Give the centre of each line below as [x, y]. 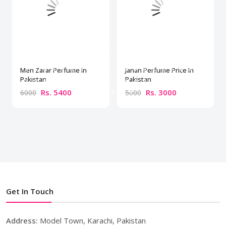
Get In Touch [30, 191]
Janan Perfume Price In [159, 70]
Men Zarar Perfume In [53, 70]
